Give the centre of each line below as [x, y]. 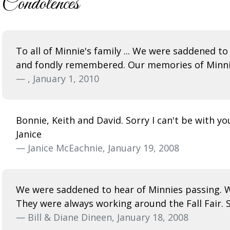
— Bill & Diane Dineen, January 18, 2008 [102, 217]
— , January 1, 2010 [57, 78]
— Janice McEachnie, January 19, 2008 [98, 148]
